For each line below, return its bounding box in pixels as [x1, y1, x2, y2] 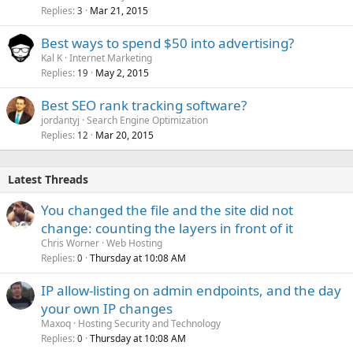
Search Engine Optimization [87, 113, 208, 127]
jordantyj [41, 113, 80, 127]
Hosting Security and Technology [78, 316, 221, 330]
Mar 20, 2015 [95, 128, 154, 142]
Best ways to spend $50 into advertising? [41, 33, 294, 52]
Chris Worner [41, 236, 99, 250]
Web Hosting [106, 236, 162, 250]
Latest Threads [8, 171, 88, 187]
